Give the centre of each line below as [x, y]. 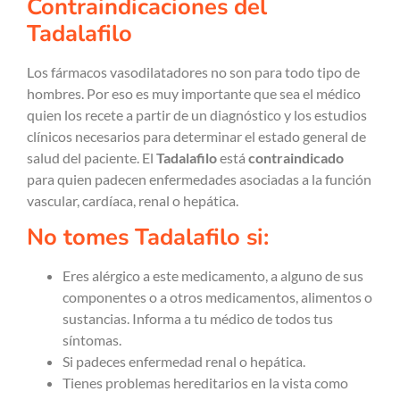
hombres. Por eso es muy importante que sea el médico [194, 93]
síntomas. [92, 340]
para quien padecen [87, 179]
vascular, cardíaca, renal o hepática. [133, 200]
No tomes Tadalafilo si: [148, 237]
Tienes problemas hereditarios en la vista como [205, 383]
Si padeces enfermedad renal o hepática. [184, 362]
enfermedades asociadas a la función [260, 179]
